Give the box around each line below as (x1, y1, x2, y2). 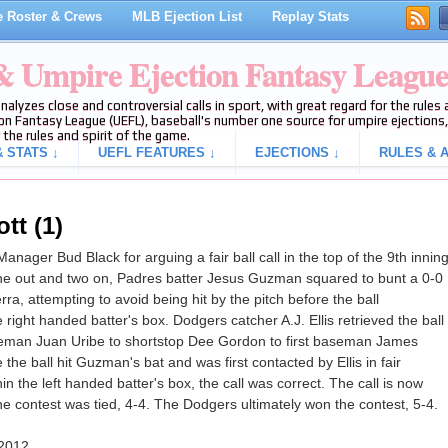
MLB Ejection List (131, 9, 242, 24)
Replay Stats (271, 9, 349, 24)
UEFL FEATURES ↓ (97, 145, 216, 160)
